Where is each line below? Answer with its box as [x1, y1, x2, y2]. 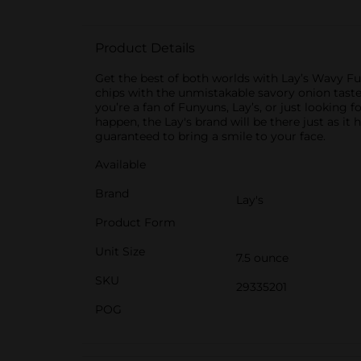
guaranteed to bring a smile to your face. [95, 129, 326, 143]
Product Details [95, 40, 195, 56]
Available [95, 157, 146, 172]
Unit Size [95, 244, 145, 259]
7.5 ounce [236, 251, 288, 265]
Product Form [95, 215, 176, 230]
